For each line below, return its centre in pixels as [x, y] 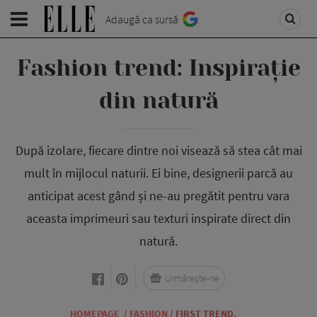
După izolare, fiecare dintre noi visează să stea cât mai [158, 150]
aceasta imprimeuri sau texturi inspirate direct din [158, 218]
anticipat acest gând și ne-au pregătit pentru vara [158, 196]
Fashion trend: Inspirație [158, 68]
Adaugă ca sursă [142, 19]
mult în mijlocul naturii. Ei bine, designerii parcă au [158, 173]
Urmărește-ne [192, 278]
